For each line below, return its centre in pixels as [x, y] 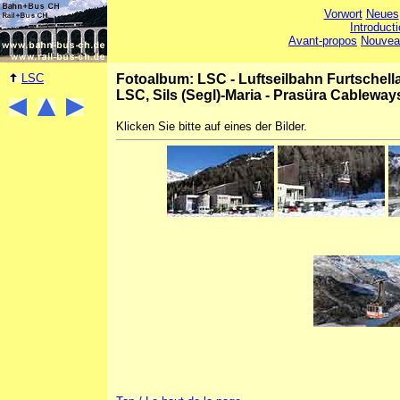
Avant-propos [323, 41]
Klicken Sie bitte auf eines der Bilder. [212, 126]
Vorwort [343, 14]
